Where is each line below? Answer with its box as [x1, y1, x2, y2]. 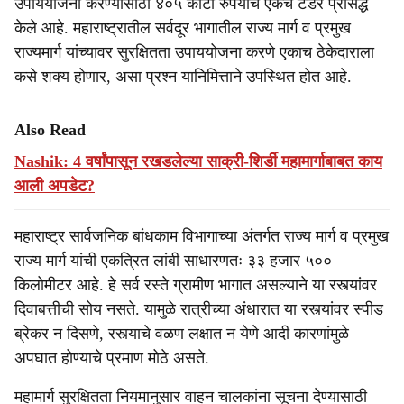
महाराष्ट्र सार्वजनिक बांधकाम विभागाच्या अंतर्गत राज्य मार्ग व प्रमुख [14, 227, 389, 245]
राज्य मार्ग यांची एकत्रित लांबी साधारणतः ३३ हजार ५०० [14, 252, 332, 270]
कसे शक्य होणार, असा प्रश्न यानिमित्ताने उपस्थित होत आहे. [14, 68, 352, 86]
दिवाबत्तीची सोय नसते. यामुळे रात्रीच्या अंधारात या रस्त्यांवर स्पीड [14, 300, 383, 318]
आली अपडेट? [14, 177, 95, 195]
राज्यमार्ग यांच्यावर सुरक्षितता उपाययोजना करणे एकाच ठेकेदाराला [14, 43, 374, 61]
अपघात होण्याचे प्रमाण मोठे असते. [14, 349, 209, 367]
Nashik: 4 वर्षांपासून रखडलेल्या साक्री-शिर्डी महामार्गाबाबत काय [14, 152, 382, 170]
